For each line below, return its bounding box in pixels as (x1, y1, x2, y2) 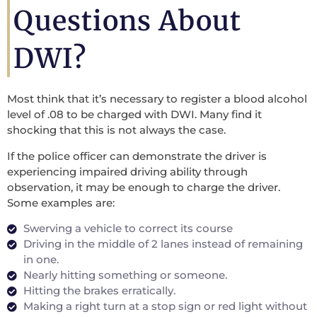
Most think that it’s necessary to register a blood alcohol (7, 92, 307, 106)
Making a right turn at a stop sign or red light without (23, 299, 307, 313)
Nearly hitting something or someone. (23, 268, 227, 282)
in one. (23, 253, 59, 267)
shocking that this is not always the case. (7, 123, 226, 137)
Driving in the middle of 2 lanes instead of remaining (23, 237, 303, 251)
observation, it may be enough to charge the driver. (7, 180, 280, 194)
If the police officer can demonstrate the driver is (7, 149, 267, 163)
